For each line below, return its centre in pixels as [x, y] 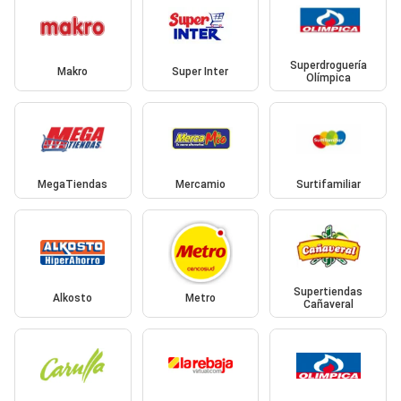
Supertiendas [328, 291]
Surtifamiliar [328, 185]
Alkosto [73, 298]
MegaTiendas [73, 185]
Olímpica [328, 77]
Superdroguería [328, 65]
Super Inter [200, 71]
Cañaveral [328, 304]
